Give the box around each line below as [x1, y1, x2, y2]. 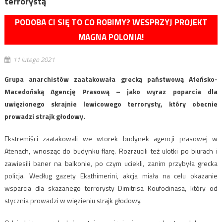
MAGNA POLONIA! [78, 31, 144, 44]
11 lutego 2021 [12, 55, 55, 65]
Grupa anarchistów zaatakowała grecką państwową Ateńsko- [4, 74, 218, 85]
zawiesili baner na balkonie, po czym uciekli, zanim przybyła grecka [4, 158, 218, 169]
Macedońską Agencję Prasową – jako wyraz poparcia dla [4, 86, 218, 97]
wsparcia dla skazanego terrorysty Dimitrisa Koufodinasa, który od [4, 183, 218, 194]
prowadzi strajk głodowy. [4, 111, 85, 122]
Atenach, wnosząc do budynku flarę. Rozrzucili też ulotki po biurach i [4, 146, 218, 157]
